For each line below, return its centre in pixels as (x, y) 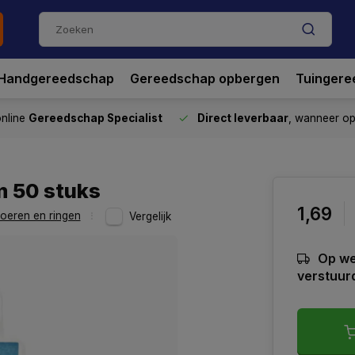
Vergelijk (150, 216)
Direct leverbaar (243, 118)
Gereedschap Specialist (95, 118)
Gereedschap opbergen (205, 78)
